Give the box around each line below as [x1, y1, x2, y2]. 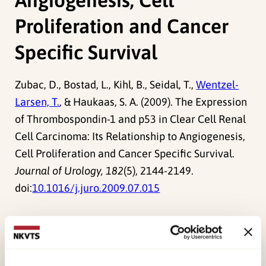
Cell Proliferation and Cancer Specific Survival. [15, 147, 235, 160]
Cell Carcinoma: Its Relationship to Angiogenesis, [15, 129, 246, 142]
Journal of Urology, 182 [15, 164, 124, 177]
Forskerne [15, 231, 87, 251]
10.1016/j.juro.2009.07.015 [32, 181, 160, 194]
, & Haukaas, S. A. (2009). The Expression [59, 95, 248, 108]
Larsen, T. [15, 95, 60, 108]
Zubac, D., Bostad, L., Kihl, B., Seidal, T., [15, 78, 197, 91]
